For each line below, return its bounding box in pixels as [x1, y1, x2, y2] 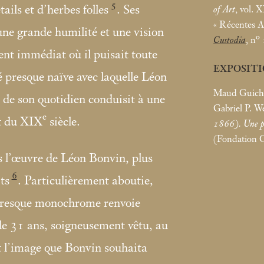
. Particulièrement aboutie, [18, 174, 154, 189]
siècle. [47, 115, 80, 130]
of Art [213, 4, 235, 15]
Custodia [213, 34, 246, 45]
